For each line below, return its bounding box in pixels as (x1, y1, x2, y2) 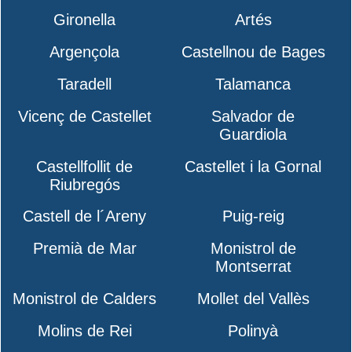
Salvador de (211, 107, 295, 125)
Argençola (49, 43, 120, 61)
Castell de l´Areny (23, 207, 147, 225)
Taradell (57, 75, 112, 93)
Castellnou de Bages (181, 43, 325, 61)
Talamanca (215, 75, 291, 93)
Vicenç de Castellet (17, 107, 152, 125)
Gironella (53, 11, 116, 29)
